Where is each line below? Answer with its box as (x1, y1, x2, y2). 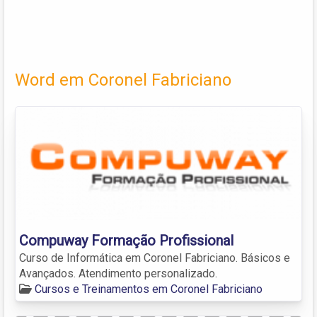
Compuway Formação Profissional (19, 231, 234, 249)
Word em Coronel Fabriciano (15, 69, 231, 90)
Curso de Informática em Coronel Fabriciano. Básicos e (19, 250, 290, 265)
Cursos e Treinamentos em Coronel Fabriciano (35, 282, 263, 296)
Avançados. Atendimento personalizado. (19, 266, 217, 280)
